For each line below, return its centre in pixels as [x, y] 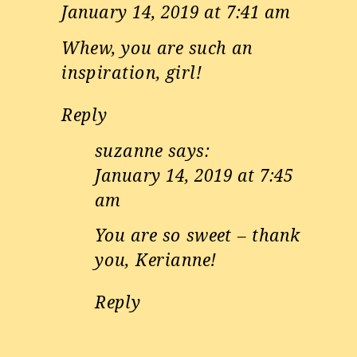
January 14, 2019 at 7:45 [194, 175]
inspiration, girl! [132, 72]
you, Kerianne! [156, 260]
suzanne [129, 150]
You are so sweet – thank [198, 235]
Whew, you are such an [157, 48]
